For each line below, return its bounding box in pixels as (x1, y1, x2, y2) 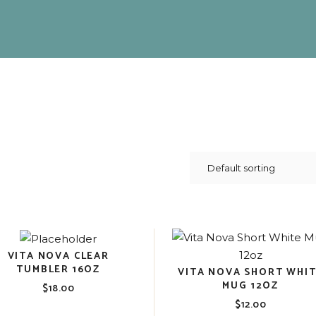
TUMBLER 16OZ (16, 261, 101, 278)
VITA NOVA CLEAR (7, 248, 109, 265)
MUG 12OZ (222, 278, 279, 294)
